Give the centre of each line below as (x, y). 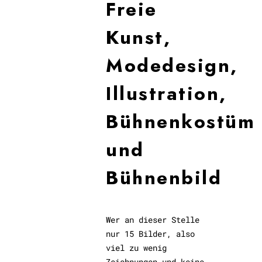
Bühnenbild (164, 178)
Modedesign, (172, 65)
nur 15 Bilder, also (151, 234)
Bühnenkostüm (181, 122)
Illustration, (166, 94)
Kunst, (139, 37)
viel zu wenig (137, 248)
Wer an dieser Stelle (153, 220)
